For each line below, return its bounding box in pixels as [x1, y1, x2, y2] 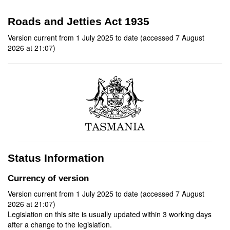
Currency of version [8, 174, 89, 183]
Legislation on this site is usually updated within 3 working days [8, 209, 212, 219]
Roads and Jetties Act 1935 [8, 15, 149, 27]
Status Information [8, 152, 104, 164]
